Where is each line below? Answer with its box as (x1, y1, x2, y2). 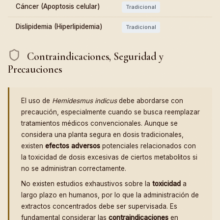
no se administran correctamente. (21, 164, 126, 172)
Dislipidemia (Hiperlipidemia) (16, 23, 103, 31)
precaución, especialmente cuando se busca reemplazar (21, 108, 200, 116)
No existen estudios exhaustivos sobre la (21, 179, 152, 188)
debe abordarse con (117, 96, 183, 105)
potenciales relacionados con (100, 141, 196, 150)
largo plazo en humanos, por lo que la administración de (21, 191, 199, 199)
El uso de (21, 96, 52, 105)
